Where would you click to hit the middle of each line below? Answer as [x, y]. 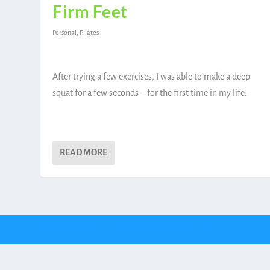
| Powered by [152, 229]
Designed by [61, 229]
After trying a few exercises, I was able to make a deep [152, 77]
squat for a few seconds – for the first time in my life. [150, 93]
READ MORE [84, 152]
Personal [65, 32]
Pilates [89, 32]
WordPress [191, 230]
